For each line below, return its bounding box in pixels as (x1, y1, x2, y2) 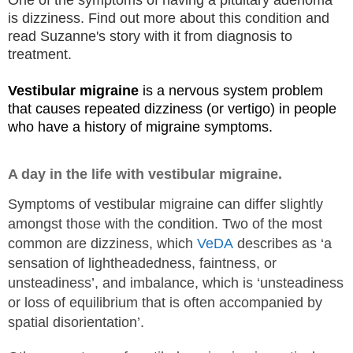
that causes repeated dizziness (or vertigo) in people (8, 101, 336, 117)
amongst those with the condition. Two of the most (8, 216, 322, 232)
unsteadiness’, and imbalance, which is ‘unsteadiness (8, 275, 344, 292)
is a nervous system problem (143, 83, 323, 99)
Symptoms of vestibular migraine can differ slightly (8, 196, 323, 213)
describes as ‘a (233, 236, 332, 252)
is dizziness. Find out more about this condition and (8, 10, 329, 27)
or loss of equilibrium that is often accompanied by (8, 295, 322, 311)
